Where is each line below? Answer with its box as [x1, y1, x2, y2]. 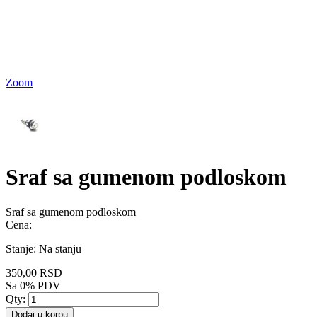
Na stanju [39, 242, 81, 255]
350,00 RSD [6, 266, 62, 279]
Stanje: [6, 242, 39, 255]
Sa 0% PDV [6, 279, 61, 292]
